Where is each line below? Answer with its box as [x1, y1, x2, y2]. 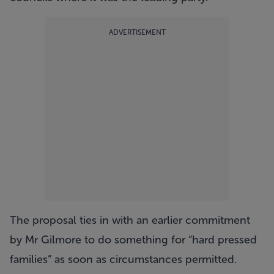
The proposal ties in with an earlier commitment [10, 213, 250, 227]
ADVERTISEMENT [108, 28, 166, 37]
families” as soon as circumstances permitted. [10, 253, 237, 266]
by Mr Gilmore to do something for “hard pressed [10, 233, 257, 246]
